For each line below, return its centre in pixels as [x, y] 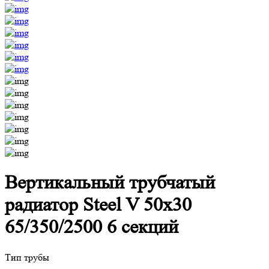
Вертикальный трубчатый [110, 183]
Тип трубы [27, 257]
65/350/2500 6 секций [92, 227]
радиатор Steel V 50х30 [98, 205]
